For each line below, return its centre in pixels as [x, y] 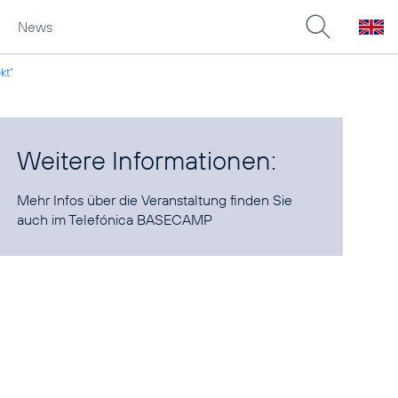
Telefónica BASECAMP [141, 219]
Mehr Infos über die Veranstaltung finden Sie [155, 200]
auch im [43, 219]
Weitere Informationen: [147, 160]
